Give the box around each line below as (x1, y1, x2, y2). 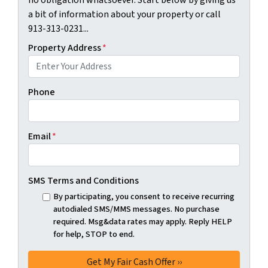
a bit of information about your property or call (28, 8, 221, 21)
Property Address (28, 41, 101, 54)
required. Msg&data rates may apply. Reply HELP (53, 215, 232, 228)
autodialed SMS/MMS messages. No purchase (53, 203, 220, 215)
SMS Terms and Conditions (28, 174, 139, 187)
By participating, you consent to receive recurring (53, 190, 234, 203)
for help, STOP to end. (53, 228, 135, 240)
